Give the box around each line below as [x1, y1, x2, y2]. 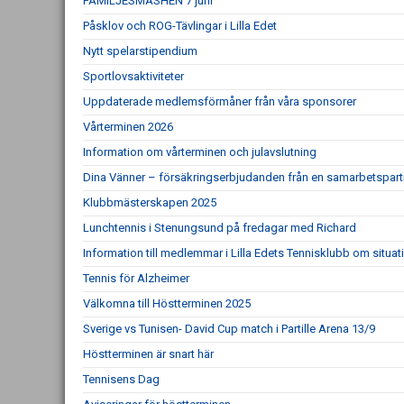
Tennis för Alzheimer [83, 271, 189, 285]
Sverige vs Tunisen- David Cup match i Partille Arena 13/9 [83, 322, 375, 335]
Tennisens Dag [83, 372, 160, 386]
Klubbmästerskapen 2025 [83, 196, 216, 209]
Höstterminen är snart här [83, 347, 214, 361]
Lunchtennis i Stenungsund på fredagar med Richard [83, 221, 356, 234]
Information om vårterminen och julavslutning [83, 145, 317, 159]
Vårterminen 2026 [83, 120, 173, 133]
